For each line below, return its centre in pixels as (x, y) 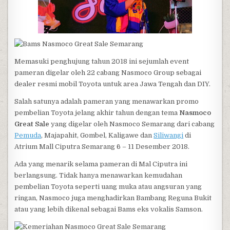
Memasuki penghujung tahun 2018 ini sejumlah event (102, 61)
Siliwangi (169, 135)
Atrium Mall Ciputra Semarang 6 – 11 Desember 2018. (102, 147)
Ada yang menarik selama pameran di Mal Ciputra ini (101, 164)
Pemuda (28, 135)
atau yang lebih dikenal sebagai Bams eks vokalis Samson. (109, 209)
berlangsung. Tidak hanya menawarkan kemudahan (99, 175)
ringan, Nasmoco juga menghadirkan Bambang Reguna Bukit (113, 198)
